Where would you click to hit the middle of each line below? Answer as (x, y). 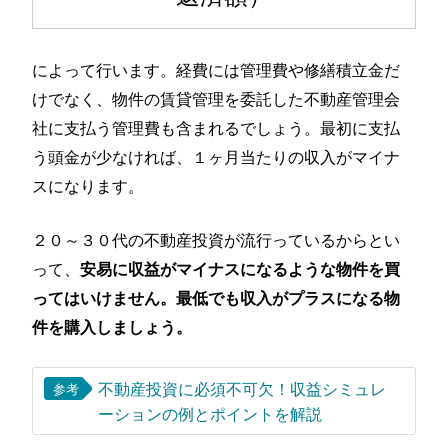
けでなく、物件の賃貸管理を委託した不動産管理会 (216, 97)
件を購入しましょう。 (112, 327)
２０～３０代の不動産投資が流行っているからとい (216, 239)
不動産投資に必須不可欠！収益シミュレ (241, 388)
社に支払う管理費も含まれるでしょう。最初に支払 (216, 126)
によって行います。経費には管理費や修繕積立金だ (216, 68)
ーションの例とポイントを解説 (209, 413)
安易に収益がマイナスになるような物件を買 (240, 269)
